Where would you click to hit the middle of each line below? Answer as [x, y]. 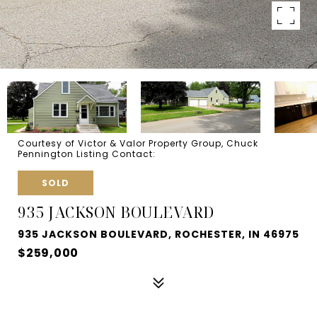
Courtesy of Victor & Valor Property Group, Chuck [138, 143]
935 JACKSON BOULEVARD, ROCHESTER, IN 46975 [158, 234]
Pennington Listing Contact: [90, 154]
